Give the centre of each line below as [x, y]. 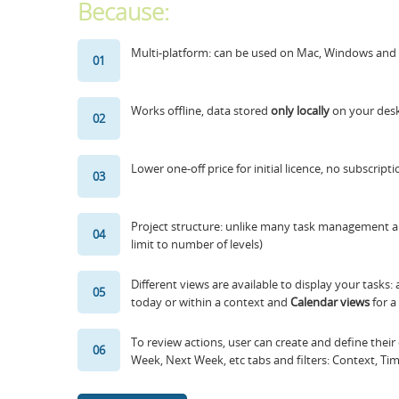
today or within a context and [211, 302]
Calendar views [330, 302]
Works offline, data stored [201, 110]
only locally [300, 110]
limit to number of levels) [197, 244]
